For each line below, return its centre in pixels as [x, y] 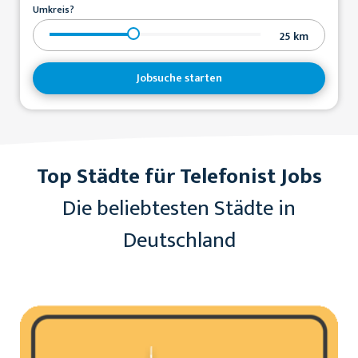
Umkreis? [54, 10]
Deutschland [179, 241]
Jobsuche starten [179, 78]
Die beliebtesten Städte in [179, 209]
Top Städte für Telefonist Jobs [179, 177]
